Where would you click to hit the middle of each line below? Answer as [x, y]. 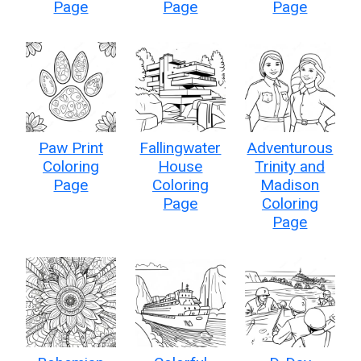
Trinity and [290, 166]
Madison [290, 185]
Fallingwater [180, 147]
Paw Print [71, 147]
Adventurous [290, 147]
